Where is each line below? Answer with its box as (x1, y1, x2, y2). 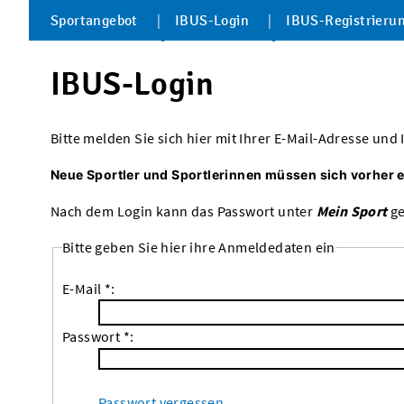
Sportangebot (50, 12, 138, 29)
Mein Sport (316, 202, 388, 220)
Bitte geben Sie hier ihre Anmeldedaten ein (62, 238, 335, 256)
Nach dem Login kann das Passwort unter (50, 202, 317, 220)
